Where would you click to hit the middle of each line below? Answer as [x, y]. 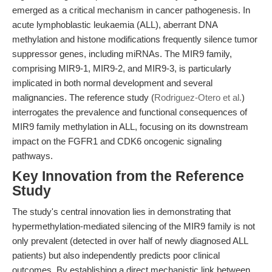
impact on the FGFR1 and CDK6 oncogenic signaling [117, 141]
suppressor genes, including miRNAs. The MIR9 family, [122, 54]
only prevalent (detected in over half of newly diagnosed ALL [130, 241]
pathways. [32, 156]
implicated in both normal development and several [112, 83]
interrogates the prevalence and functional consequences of [130, 112]
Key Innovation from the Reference [128, 176]
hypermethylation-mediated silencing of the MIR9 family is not [134, 226]
